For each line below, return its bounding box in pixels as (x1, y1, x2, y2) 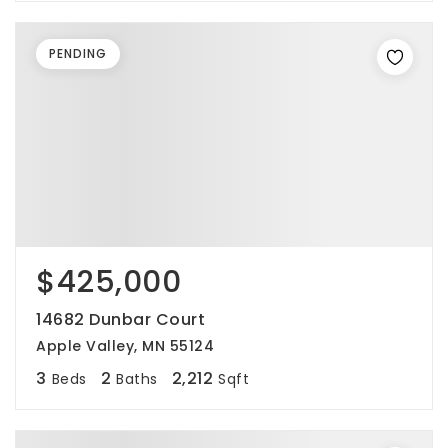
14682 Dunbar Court (36, 308, 205, 331)
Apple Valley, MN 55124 (36, 336, 214, 356)
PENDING (49, 45, 107, 62)
